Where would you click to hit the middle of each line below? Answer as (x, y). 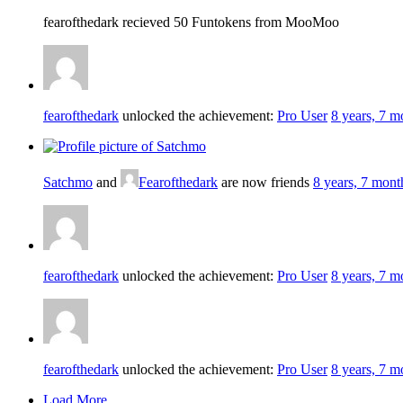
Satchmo (68, 182)
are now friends (265, 182)
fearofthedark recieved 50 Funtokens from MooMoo (191, 22)
